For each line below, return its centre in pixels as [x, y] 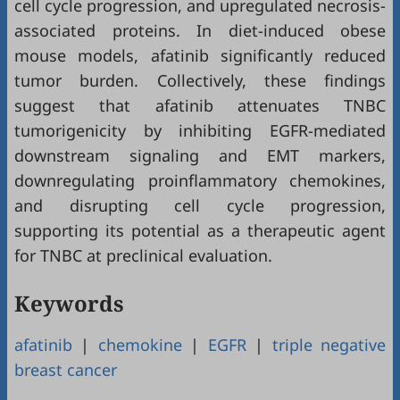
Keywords [69, 303]
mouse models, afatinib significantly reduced [200, 55]
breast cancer [66, 370]
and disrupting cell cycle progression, [200, 205]
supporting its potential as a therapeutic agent [200, 230]
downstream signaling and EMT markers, [200, 155]
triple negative [329, 345]
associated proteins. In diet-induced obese [200, 30]
